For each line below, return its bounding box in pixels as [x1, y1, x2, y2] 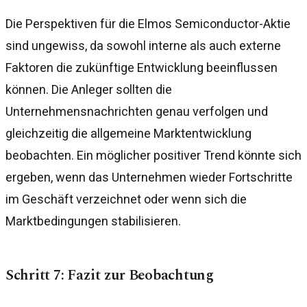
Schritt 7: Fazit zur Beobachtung [5, 263, 214, 286]
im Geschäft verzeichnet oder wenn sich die [5, 191, 247, 206]
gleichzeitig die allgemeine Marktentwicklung [5, 125, 251, 140]
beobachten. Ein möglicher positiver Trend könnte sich [5, 147, 302, 162]
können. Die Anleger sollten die [5, 82, 172, 97]
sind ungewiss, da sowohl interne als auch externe [5, 38, 281, 53]
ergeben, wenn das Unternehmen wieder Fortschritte [5, 169, 293, 184]
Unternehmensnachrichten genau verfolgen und [5, 103, 268, 119]
